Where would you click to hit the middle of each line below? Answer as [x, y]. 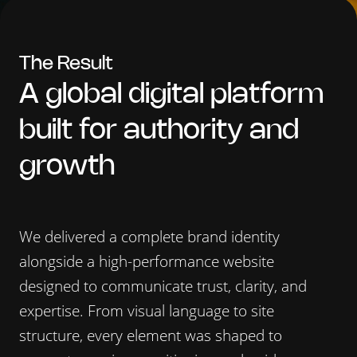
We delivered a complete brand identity [149, 237]
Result [85, 64]
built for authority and [159, 131]
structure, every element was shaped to [151, 335]
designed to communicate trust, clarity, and [163, 286]
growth [67, 167]
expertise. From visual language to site [147, 311]
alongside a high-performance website [147, 261]
